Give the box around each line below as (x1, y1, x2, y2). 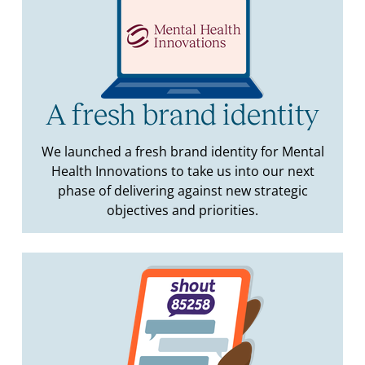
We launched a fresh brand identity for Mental (41, 143, 324, 161)
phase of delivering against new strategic (57, 182, 308, 200)
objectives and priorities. (107, 201, 258, 220)
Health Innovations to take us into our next (51, 162, 314, 181)
